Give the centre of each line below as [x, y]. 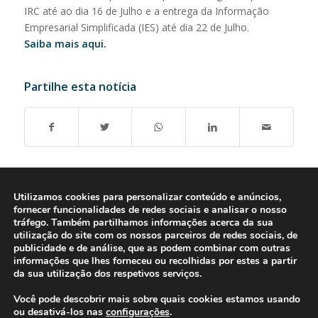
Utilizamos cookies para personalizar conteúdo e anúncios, [147, 197]
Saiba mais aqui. [65, 43]
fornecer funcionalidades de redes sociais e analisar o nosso [150, 210]
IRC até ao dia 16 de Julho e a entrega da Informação [146, 11]
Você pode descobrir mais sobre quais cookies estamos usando [157, 299]
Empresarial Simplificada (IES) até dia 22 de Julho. [136, 27]
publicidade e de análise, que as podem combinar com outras [152, 248]
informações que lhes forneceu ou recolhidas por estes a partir [155, 261]
